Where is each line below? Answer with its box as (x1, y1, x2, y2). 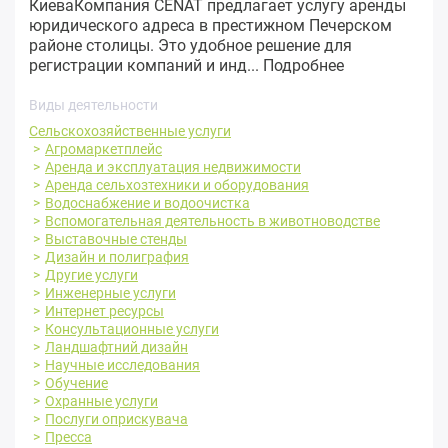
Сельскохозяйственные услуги (29, 122, 231, 139)
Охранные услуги (45, 392, 158, 409)
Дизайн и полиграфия (45, 248, 189, 265)
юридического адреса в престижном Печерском (29, 15, 392, 35)
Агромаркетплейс (45, 140, 162, 157)
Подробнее (263, 55, 344, 75)
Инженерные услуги (45, 284, 176, 301)
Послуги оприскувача (45, 410, 188, 427)
